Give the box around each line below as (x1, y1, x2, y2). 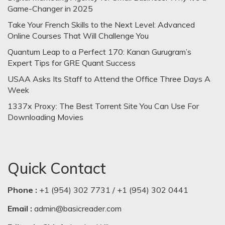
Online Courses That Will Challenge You (8, 30, 149, 41)
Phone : (8, 184, 37, 195)
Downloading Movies (8, 111, 83, 122)
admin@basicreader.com (34, 203, 122, 213)
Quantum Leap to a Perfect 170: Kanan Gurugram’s (8, 46, 191, 57)
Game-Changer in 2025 (8, 3, 93, 14)
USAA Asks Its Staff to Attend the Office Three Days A (8, 73, 210, 84)
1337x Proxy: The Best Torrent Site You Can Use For (8, 100, 199, 111)
